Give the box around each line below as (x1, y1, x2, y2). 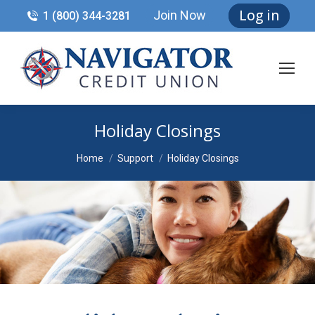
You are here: (76, 143, 147, 158)
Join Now (153, 8, 207, 22)
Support (117, 153, 153, 164)
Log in (239, 6, 280, 25)
